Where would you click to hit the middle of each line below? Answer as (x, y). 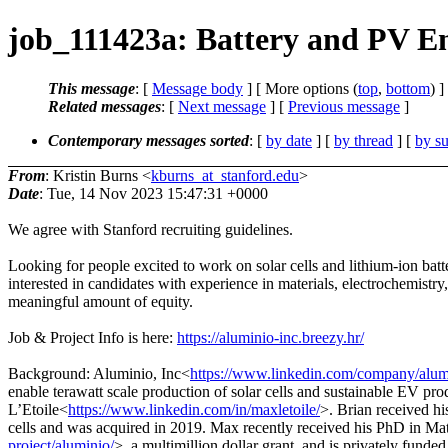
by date (289, 140)
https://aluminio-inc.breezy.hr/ (270, 337)
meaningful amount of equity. (100, 301)
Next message (222, 106)
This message (91, 88)
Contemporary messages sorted (148, 140)
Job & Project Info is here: (92, 337)
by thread (363, 140)
